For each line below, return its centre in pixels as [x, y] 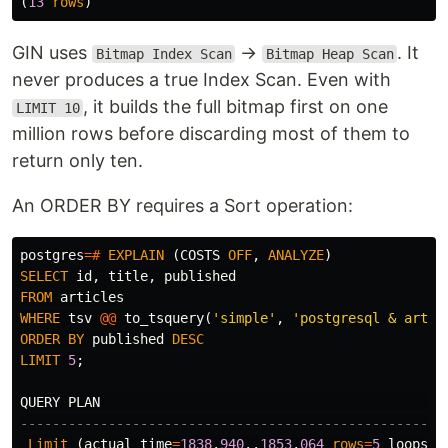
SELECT [44, 276]
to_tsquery [164, 318]
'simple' [244, 318]
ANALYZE [296, 255]
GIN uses [52, 52]
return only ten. [77, 160]
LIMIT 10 [47, 108]
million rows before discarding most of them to [211, 133]
